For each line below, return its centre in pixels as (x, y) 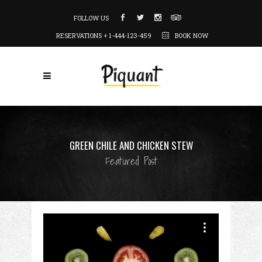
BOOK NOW (190, 35)
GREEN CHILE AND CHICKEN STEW (131, 145)
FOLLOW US (92, 18)
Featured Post (131, 161)
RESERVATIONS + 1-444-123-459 (104, 35)
